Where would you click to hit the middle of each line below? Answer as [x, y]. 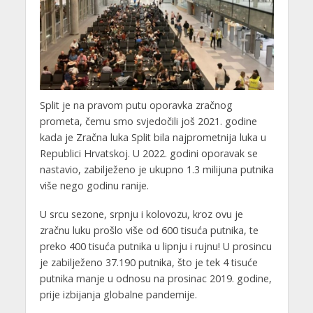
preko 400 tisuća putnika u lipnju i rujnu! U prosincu [155, 246]
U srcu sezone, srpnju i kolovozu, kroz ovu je [141, 214]
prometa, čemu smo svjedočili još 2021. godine [148, 121]
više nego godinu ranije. [94, 185]
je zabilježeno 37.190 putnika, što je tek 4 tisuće [148, 262]
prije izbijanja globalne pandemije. [118, 294]
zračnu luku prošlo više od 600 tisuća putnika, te [149, 230]
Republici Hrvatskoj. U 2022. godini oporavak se [148, 153]
